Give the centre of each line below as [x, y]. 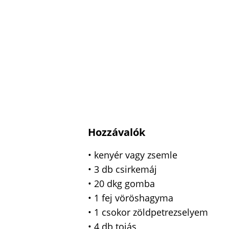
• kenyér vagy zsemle [133, 155]
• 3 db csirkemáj [122, 169]
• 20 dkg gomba [121, 184]
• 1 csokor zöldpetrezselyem [148, 212]
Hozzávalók [117, 132]
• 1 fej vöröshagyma [131, 198]
